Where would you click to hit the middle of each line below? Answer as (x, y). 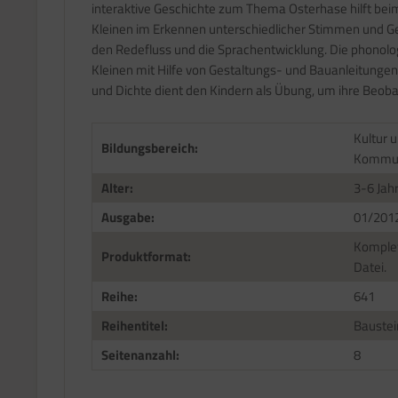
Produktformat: (146, 256)
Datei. (370, 267)
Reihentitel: (135, 326)
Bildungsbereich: (150, 148)
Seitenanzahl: (140, 355)
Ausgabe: (128, 217)
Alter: (117, 188)
